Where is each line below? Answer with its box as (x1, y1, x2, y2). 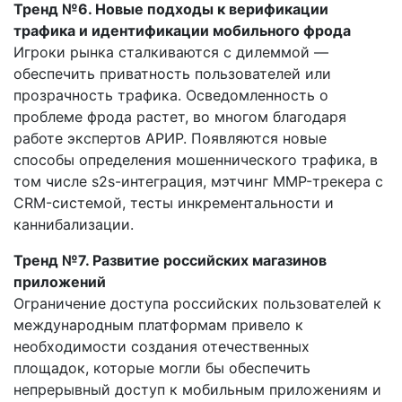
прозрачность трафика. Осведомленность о (13, 85, 328, 104)
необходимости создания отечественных (13, 336, 310, 355)
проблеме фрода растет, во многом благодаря (13, 107, 346, 126)
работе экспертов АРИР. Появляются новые (13, 128, 327, 147)
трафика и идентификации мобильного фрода (13, 21, 351, 39)
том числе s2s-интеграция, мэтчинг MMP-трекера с (13, 171, 383, 190)
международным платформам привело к (13, 315, 303, 334)
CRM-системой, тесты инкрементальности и (13, 193, 334, 212)
